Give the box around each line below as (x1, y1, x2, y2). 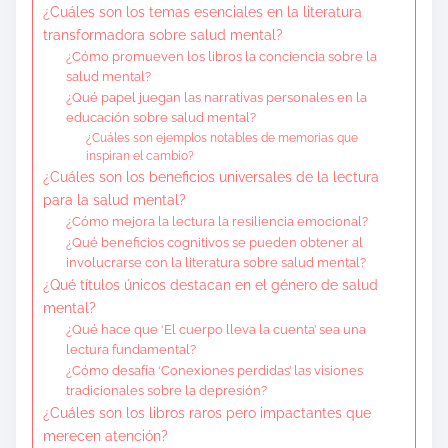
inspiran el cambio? (86, 148, 195, 163)
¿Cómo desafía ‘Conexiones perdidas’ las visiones (65, 362, 363, 378)
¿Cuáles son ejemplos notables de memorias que (86, 130, 359, 145)
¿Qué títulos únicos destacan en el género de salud (43, 275, 378, 293)
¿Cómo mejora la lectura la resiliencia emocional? (65, 213, 368, 229)
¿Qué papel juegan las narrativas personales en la (65, 89, 367, 105)
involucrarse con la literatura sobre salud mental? (65, 254, 366, 270)
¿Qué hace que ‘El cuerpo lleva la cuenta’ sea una (65, 321, 366, 337)
